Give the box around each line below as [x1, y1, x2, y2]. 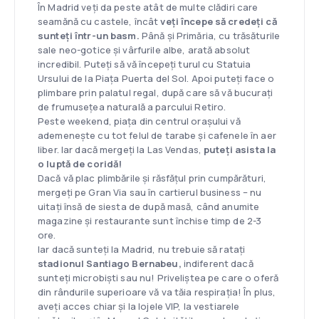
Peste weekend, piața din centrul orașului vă [38, 115, 241, 127]
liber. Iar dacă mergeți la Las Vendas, [38, 143, 204, 156]
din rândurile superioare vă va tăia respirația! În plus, [38, 286, 276, 298]
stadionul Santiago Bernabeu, [38, 257, 182, 270]
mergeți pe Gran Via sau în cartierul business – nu [38, 186, 262, 199]
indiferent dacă [181, 257, 253, 270]
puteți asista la [204, 143, 276, 156]
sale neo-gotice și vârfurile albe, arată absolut [38, 43, 251, 56]
